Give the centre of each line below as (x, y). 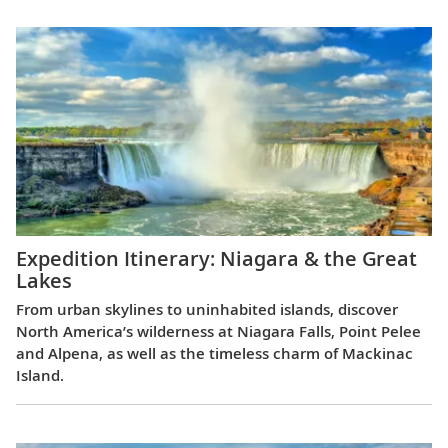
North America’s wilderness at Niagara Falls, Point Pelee (218, 330)
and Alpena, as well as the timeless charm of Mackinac (214, 352)
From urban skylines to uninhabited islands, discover (207, 308)
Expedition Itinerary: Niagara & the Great (216, 258)
